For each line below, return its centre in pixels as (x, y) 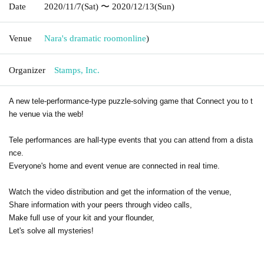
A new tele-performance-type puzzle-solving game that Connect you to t (131, 101)
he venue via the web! (46, 114)
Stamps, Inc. (77, 70)
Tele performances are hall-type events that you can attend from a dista (131, 140)
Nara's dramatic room (84, 38)
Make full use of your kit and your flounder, (82, 217)
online (135, 38)
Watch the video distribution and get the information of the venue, (120, 192)
